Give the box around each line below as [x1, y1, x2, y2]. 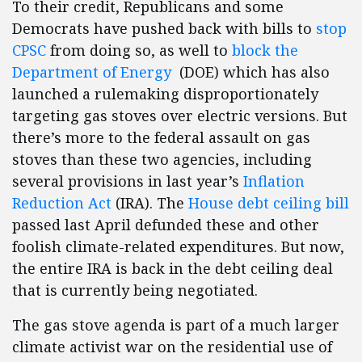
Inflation [243, 171, 305, 192]
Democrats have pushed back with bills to [12, 19, 316, 39]
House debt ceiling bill [188, 193, 349, 213]
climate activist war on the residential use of [12, 337, 332, 357]
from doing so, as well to [46, 40, 232, 61]
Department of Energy [12, 62, 175, 82]
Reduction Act [12, 193, 112, 213]
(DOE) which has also [175, 62, 330, 82]
